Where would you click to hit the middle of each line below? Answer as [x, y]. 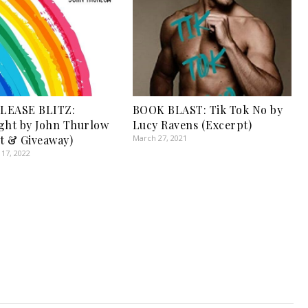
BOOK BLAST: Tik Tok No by [208, 110]
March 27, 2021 [159, 138]
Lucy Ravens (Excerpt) [192, 125]
